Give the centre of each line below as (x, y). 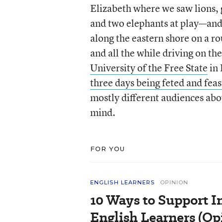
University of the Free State (149, 68)
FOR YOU (108, 149)
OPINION (174, 182)
